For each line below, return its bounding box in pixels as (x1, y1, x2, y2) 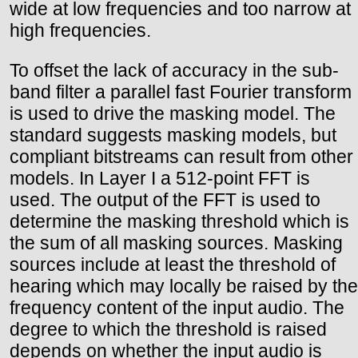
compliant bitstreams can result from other (10, 145, 353, 167)
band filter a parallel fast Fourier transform (10, 81, 352, 102)
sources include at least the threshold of (10, 253, 336, 275)
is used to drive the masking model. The (10, 102, 336, 124)
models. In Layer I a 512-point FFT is (10, 167, 310, 189)
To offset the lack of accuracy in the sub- (10, 59, 339, 81)
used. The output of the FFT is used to (10, 189, 320, 210)
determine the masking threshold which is (10, 210, 349, 232)
